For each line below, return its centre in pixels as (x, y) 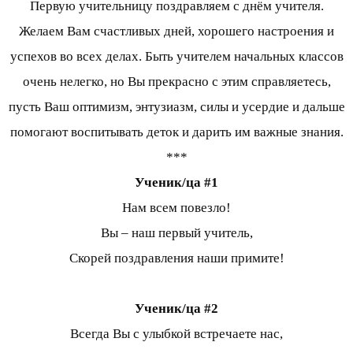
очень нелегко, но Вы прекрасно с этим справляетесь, (176, 82)
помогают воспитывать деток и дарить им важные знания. (176, 132)
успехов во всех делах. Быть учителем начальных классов (176, 57)
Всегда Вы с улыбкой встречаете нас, (176, 334)
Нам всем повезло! (176, 208)
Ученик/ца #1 (176, 183)
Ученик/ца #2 (176, 309)
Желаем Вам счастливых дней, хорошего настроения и (176, 32)
